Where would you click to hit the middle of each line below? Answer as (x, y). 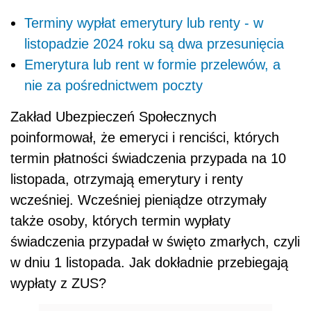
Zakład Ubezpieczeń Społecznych (114, 116)
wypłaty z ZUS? (58, 283)
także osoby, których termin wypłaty (120, 220)
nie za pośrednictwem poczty (114, 85)
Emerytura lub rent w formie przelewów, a (152, 64)
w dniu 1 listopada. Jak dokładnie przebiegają (149, 262)
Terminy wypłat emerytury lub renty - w (144, 23)
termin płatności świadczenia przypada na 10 (148, 158)
